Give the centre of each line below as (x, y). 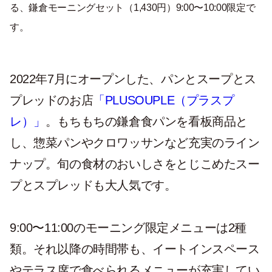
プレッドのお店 (52, 100)
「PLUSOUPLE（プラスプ (164, 100)
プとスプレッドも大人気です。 (93, 185)
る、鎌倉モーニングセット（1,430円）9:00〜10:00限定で (133, 8)
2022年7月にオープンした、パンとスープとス (133, 79)
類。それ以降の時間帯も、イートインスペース (135, 249)
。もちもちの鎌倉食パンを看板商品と (147, 121)
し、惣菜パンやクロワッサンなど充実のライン (135, 143)
